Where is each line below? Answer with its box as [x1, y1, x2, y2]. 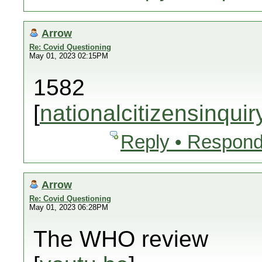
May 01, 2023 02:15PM [29, 51, 108, 60]
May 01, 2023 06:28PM [29, 203, 108, 212]
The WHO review [33, 226, 208, 251]
